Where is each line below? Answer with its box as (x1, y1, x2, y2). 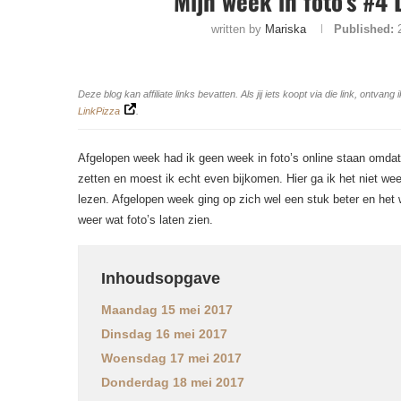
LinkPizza (78, 106, 120, 116)
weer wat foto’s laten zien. (78, 213, 213, 226)
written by (210, 22, 265, 36)
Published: (333, 22, 394, 36)
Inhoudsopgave (101, 269, 220, 287)
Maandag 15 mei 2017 (101, 303, 233, 317)
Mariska (264, 22, 306, 36)
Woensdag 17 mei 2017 (101, 351, 242, 365)
